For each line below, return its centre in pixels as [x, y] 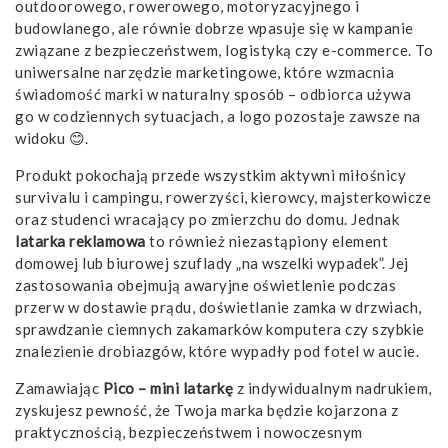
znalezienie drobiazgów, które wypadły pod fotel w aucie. [217, 350]
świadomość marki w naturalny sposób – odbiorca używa [213, 93]
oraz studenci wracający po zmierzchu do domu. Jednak [207, 218]
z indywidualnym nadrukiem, [332, 387]
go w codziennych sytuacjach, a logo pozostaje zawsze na [218, 115]
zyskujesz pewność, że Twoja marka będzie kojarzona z [206, 409]
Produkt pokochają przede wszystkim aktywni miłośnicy [210, 174]
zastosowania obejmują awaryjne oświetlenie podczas [205, 284]
